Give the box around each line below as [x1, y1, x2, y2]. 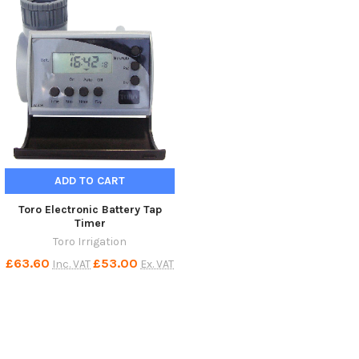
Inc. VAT [52, 256, 91, 271]
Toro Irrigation [53, 234, 127, 248]
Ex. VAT [140, 256, 174, 271]
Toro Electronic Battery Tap [18, 202, 162, 216]
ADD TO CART [54, 173, 125, 188]
